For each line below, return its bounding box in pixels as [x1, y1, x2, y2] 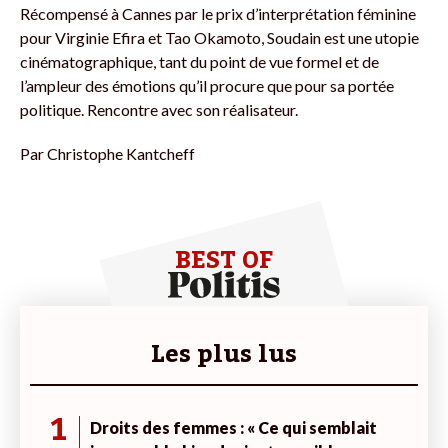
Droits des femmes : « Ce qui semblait [90, 417, 377, 437]
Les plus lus [151, 329, 297, 379]
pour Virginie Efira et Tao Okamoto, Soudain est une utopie [20, 27, 419, 47]
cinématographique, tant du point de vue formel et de [20, 51, 379, 71]
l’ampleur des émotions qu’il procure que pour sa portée [20, 75, 394, 95]
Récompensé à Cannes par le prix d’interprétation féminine [20, 3, 416, 23]
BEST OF [175, 235, 273, 285]
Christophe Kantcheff [47, 143, 195, 163]
